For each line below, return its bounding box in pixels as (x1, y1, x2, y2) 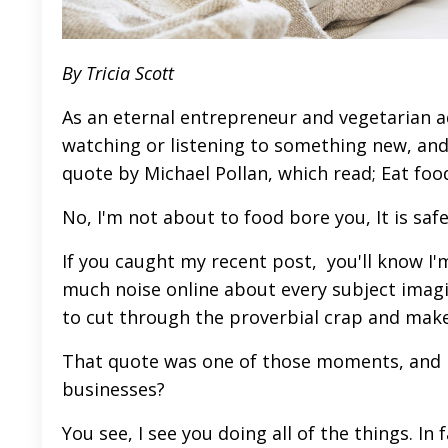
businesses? (62, 376, 170, 401)
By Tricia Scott (62, 60, 174, 85)
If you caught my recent (62, 248, 272, 273)
